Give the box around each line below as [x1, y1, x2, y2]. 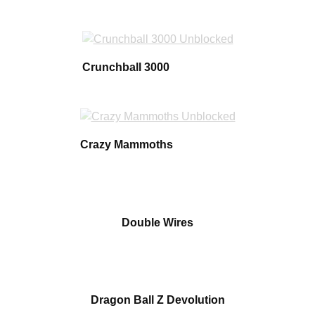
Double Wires [122, 216, 193, 229]
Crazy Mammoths [79, 139, 173, 150]
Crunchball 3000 [82, 60, 169, 73]
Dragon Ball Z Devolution [90, 293, 225, 306]
